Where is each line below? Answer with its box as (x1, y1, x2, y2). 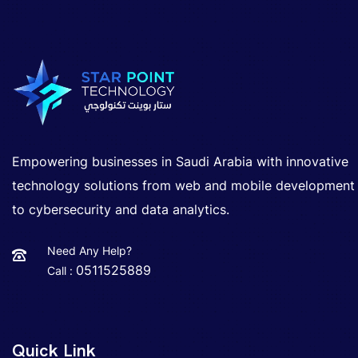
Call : (47, 264, 76, 278)
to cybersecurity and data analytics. (12, 201, 229, 218)
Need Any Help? (47, 244, 132, 258)
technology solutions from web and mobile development (12, 177, 355, 194)
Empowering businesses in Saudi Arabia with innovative (12, 153, 348, 170)
